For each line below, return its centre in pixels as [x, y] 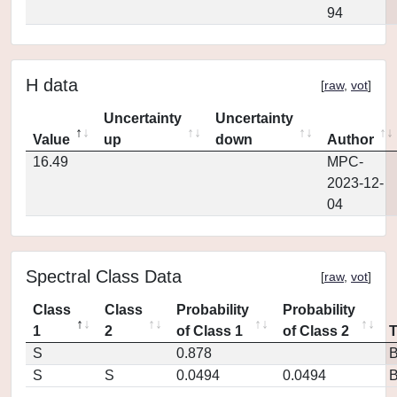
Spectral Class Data [104, 276]
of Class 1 [210, 331]
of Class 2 [316, 331]
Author [350, 140]
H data [52, 85]
